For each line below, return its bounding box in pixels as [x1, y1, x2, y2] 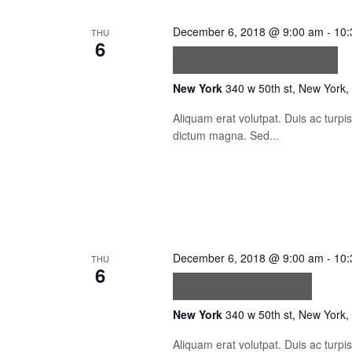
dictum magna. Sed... [172, 127, 279, 143]
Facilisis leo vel [172, 273, 312, 299]
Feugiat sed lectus [172, 46, 338, 73]
